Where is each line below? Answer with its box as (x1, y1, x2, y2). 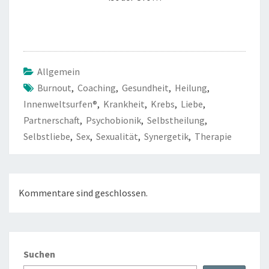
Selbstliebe (23, 130, 70, 142)
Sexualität (96, 130, 138, 142)
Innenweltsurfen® (23, 97, 97, 110)
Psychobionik (86, 113, 141, 126)
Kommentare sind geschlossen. (19, 186, 148, 199)
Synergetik (144, 130, 189, 142)
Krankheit (103, 97, 145, 110)
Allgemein (37, 65, 80, 77)
